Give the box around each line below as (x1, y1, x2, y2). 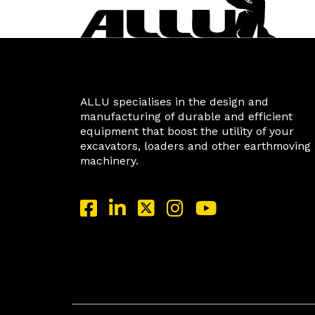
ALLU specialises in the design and (80, 94, 269, 108)
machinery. (80, 153, 139, 167)
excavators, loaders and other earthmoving (80, 139, 311, 153)
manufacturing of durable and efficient (80, 109, 292, 123)
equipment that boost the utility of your (80, 124, 294, 138)
